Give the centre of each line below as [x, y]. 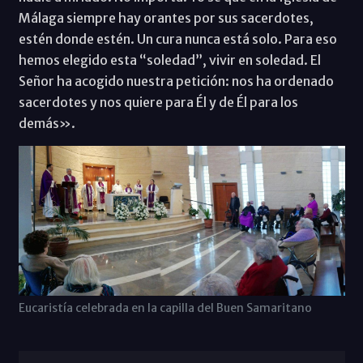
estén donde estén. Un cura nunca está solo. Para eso [177, 38]
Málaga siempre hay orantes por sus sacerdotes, [166, 17]
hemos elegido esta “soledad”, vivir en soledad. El [169, 60]
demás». [47, 123]
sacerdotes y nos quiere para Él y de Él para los [158, 102]
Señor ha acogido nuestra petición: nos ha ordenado [176, 81]
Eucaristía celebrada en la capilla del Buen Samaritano [165, 308]
